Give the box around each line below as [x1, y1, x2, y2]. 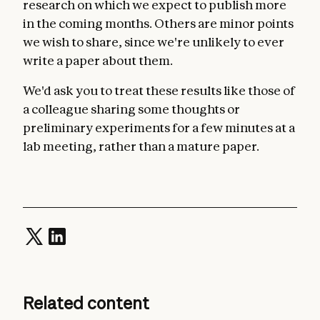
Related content [23, 293, 149, 314]
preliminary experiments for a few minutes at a [23, 120, 295, 135]
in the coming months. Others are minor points [23, 16, 294, 31]
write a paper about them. [23, 53, 173, 68]
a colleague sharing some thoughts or [23, 101, 240, 116]
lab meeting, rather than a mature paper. [23, 139, 259, 154]
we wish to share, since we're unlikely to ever [23, 34, 284, 49]
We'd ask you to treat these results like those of [23, 83, 295, 98]
